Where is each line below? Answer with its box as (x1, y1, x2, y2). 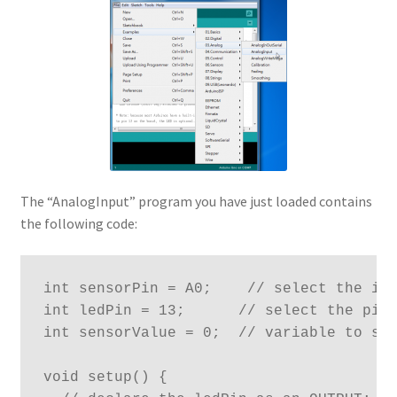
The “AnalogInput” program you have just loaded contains (19, 192, 372, 211)
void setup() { (43, 369, 167, 385)
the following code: (19, 214, 137, 233)
